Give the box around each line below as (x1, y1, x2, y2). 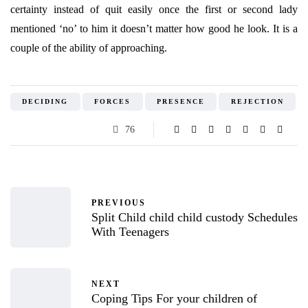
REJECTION (230, 98, 284, 105)
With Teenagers (91, 224, 169, 239)
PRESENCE (156, 98, 205, 105)
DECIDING (22, 98, 69, 105)
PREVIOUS (91, 197, 146, 208)
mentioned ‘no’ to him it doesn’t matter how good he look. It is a (10, 23, 298, 34)
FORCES (94, 98, 131, 105)
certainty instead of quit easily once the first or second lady (10, 3, 298, 15)
